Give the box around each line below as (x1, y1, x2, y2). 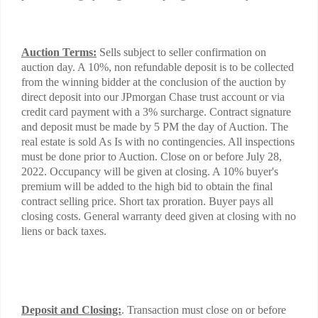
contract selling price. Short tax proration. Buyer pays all (21, 194, 273, 207)
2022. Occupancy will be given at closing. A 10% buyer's (21, 165, 278, 177)
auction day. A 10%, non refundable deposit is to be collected (21, 60, 294, 73)
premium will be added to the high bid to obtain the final (21, 180, 273, 192)
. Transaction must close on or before (121, 303, 286, 316)
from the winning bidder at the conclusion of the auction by (21, 75, 286, 88)
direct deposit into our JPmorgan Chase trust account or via (21, 90, 285, 103)
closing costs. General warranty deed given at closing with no (21, 209, 296, 222)
